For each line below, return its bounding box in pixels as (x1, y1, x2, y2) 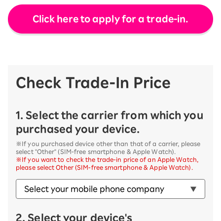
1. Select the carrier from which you (16, 110, 203, 120)
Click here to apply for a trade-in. (32, 14, 189, 23)
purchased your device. (16, 124, 140, 134)
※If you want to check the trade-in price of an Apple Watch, (16, 156, 198, 162)
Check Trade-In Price (16, 75, 171, 89)
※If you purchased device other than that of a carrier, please (16, 141, 201, 147)
